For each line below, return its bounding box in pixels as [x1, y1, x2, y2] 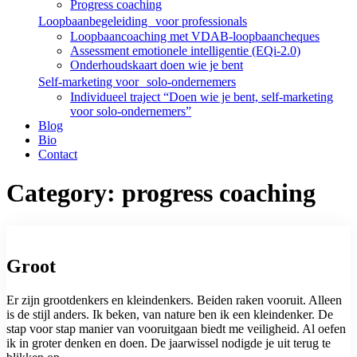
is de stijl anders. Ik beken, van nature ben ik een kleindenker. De [6, 307, 333, 321]
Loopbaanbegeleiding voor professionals [38, 14, 247, 28]
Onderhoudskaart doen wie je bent [70, 58, 243, 72]
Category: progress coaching [6, 178, 316, 208]
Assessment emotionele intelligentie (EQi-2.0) [70, 44, 300, 57]
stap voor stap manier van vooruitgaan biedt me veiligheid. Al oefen [6, 321, 346, 335]
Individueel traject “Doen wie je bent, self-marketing [70, 90, 333, 104]
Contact [38, 147, 77, 161]
